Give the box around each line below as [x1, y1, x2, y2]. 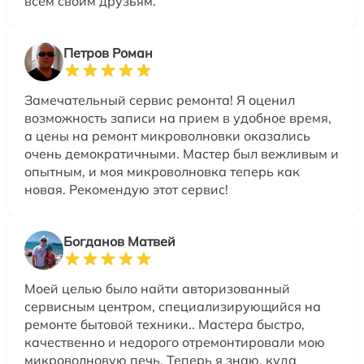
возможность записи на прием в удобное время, [24, 109, 331, 126]
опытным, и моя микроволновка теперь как [24, 162, 300, 180]
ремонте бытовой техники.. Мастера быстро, [24, 315, 305, 332]
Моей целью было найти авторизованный [24, 279, 290, 297]
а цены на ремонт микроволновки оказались [24, 127, 310, 144]
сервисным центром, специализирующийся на [24, 297, 321, 314]
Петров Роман [63, 44, 153, 61]
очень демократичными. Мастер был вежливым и [24, 145, 339, 162]
